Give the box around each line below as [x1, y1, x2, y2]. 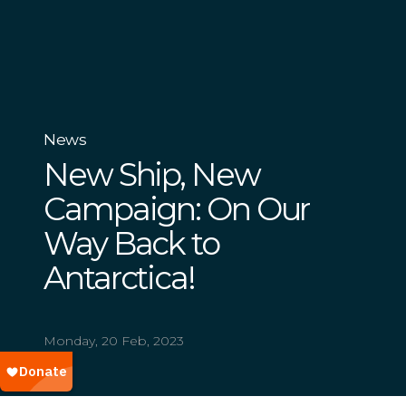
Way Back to [43, 223, 219, 263]
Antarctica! [43, 257, 195, 297]
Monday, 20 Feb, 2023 [43, 332, 184, 349]
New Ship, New [43, 154, 260, 194]
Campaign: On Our [43, 188, 310, 228]
